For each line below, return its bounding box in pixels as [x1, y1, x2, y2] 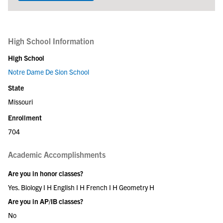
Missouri [8, 97, 33, 106]
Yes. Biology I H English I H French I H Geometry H [8, 183, 154, 192]
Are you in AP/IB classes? [8, 197, 83, 206]
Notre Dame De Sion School [8, 67, 89, 76]
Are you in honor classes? [8, 169, 83, 178]
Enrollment [8, 113, 42, 122]
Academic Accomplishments [8, 149, 106, 159]
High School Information [8, 36, 94, 46]
